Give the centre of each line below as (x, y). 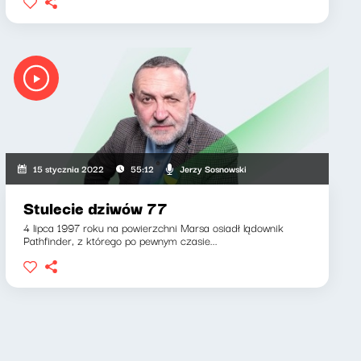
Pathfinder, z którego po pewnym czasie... (120, 240)
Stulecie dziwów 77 (95, 207)
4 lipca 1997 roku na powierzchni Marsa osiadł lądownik (153, 227)
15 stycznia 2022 (68, 168)
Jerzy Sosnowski (213, 168)
